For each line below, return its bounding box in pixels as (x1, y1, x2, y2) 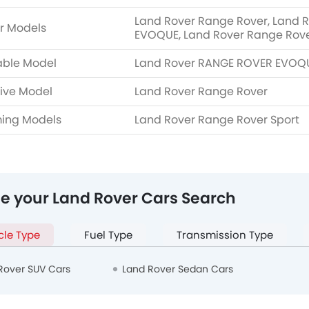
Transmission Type (177, 228, 273, 243)
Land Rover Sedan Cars (121, 262, 233, 277)
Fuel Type (84, 228, 132, 243)
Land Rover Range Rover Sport (134, 112, 299, 128)
